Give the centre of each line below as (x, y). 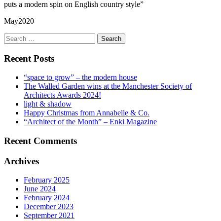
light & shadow (48, 104)
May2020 (19, 21)
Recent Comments (40, 141)
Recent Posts (29, 58)
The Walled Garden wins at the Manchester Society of (108, 86)
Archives (21, 161)
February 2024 (47, 198)
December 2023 (49, 207)
